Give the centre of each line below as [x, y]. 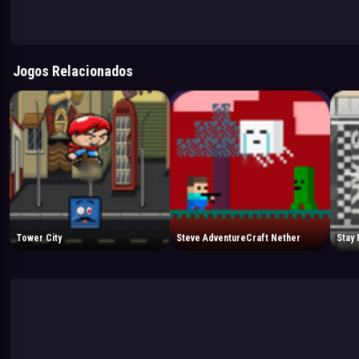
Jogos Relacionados [73, 71]
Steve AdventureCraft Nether [238, 238]
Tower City [39, 238]
